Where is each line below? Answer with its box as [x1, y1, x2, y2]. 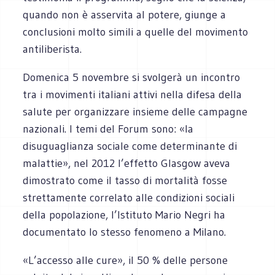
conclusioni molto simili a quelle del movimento [23, 25, 249, 39]
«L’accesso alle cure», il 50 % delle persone [23, 253, 228, 267]
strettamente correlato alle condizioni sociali [23, 190, 235, 204]
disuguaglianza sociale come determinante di [23, 139, 238, 153]
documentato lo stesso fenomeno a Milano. [23, 225, 227, 239]
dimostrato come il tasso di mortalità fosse [23, 173, 228, 187]
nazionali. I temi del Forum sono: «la [23, 122, 194, 136]
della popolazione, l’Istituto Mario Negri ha [23, 207, 226, 222]
